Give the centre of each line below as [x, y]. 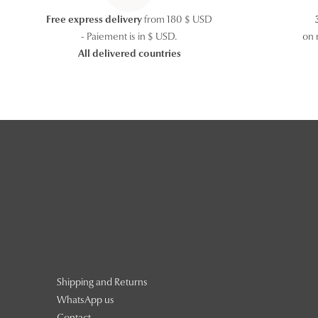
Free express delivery [94, 21]
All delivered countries [129, 55]
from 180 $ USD [177, 21]
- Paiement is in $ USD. [130, 38]
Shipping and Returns [102, 283]
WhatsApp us [86, 301]
